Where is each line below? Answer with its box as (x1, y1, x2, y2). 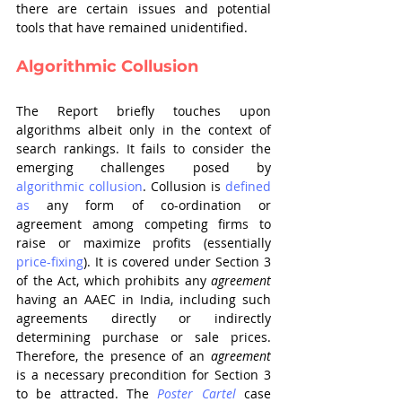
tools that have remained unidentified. (16, 19, 248, 36)
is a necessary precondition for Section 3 (16, 366, 271, 383)
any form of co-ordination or (30, 197, 271, 214)
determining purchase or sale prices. (16, 328, 271, 345)
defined (225, 178, 271, 195)
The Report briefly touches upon (16, 102, 271, 119)
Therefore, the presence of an (16, 347, 211, 364)
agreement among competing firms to (16, 215, 271, 232)
